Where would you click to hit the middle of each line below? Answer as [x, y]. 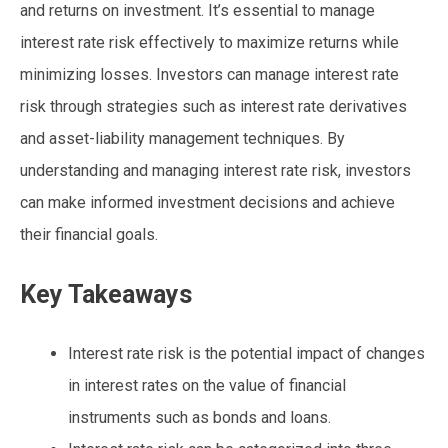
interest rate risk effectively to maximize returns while [209, 42]
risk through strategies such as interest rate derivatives [213, 106]
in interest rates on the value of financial [207, 385]
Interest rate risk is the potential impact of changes [246, 353]
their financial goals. [89, 234]
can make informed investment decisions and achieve [207, 202]
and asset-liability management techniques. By [182, 138]
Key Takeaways [106, 294]
